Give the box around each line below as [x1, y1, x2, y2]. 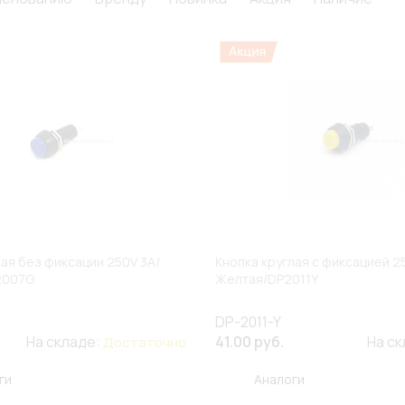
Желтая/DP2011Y [214, 270, 318, 287]
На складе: [25, 332, 103, 352]
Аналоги [254, 371, 306, 388]
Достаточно [102, 333, 186, 352]
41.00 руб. [214, 332, 284, 352]
